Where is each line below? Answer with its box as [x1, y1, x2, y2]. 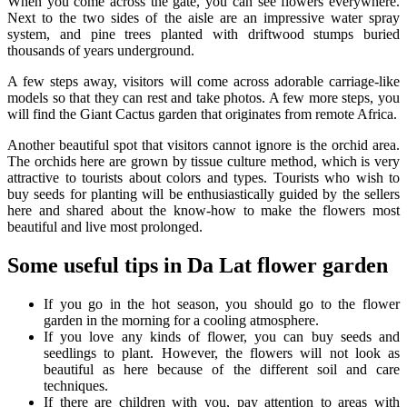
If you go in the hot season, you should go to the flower [44, 295, 400, 312]
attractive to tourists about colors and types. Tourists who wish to [7, 170, 400, 186]
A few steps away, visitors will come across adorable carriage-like [7, 74, 400, 90]
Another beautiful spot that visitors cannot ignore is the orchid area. [7, 137, 400, 154]
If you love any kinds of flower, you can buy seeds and [44, 328, 400, 344]
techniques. [44, 377, 108, 393]
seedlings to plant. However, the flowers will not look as [44, 344, 400, 361]
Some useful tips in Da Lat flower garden [7, 253, 388, 277]
